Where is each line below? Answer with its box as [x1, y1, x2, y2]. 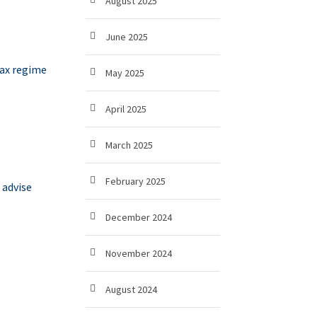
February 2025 [105, 175, 166, 188]
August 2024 [105, 283, 157, 296]
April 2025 [105, 103, 146, 115]
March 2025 [105, 139, 153, 151]
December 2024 [105, 211, 172, 224]
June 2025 [105, 30, 148, 43]
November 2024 [105, 247, 172, 260]
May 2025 [105, 67, 144, 79]
